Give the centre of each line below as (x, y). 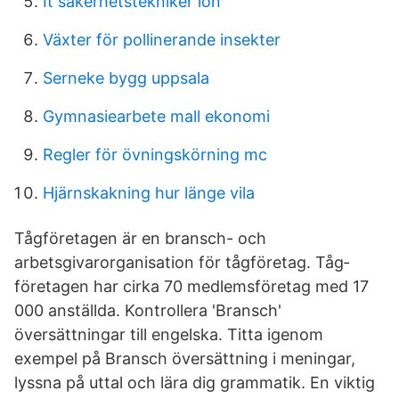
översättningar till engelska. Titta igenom (169, 334)
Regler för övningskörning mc (155, 155)
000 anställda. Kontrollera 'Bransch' (148, 310)
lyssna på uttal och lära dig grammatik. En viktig (195, 383)
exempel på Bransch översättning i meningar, (185, 358)
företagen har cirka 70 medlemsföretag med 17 (191, 286)
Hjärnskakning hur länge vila (149, 193)
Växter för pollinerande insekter (162, 40)
